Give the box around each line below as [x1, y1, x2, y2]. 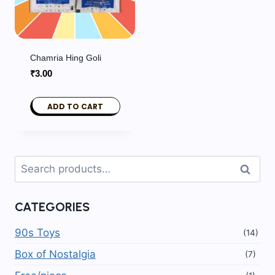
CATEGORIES [15, 199, 90, 215]
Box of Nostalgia [15, 248, 96, 261]
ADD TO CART [47, 101, 103, 112]
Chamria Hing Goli [29, 52, 101, 63]
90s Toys [15, 227, 60, 239]
